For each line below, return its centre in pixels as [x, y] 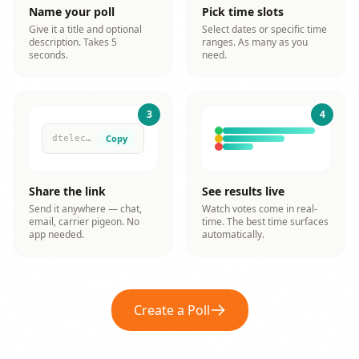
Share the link [67, 191]
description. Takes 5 [73, 42]
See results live [243, 191]
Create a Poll [171, 310]
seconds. [48, 55]
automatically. [233, 234]
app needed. [56, 234]
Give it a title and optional [85, 29]
